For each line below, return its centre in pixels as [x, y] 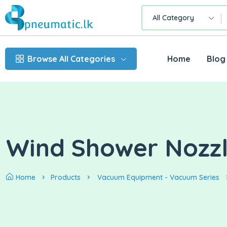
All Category [173, 18]
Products [66, 178]
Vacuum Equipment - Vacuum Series [158, 178]
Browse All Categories [71, 59]
